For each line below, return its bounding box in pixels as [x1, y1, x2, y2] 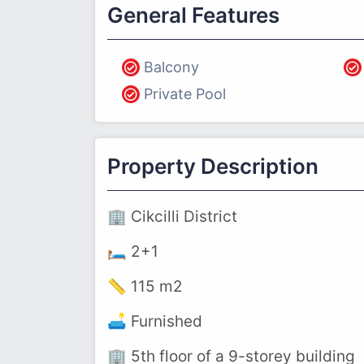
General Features [107, 2, 279, 28]
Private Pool [144, 85, 226, 102]
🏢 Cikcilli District [107, 207, 237, 226]
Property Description [107, 154, 318, 179]
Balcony [144, 58, 199, 76]
